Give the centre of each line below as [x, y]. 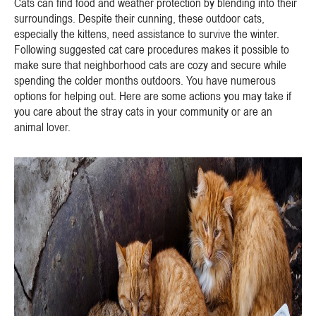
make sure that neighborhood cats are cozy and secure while [150, 65]
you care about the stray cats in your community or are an [143, 111]
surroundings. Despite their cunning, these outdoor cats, [139, 18]
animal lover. [42, 127]
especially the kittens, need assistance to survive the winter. [147, 34]
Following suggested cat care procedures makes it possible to [152, 49]
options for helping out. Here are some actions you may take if [153, 96]
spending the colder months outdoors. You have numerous [145, 80]
